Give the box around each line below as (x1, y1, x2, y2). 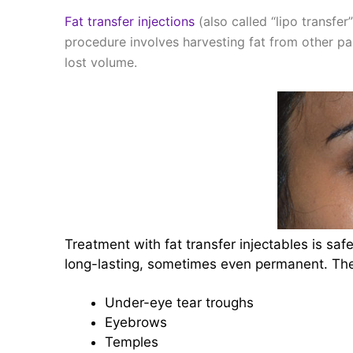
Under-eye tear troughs (105, 294, 254, 310)
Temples (105, 333, 158, 350)
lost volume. (65, 54, 137, 70)
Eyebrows (105, 314, 167, 330)
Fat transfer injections (65, 13, 195, 29)
